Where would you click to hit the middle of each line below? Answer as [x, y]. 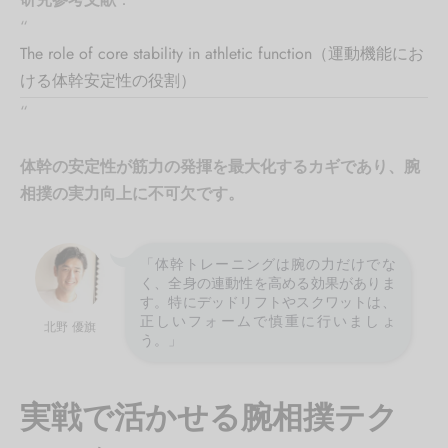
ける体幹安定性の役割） [108, 80]
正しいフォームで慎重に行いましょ [268, 320]
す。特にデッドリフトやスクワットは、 [268, 301]
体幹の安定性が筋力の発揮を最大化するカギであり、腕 [220, 166]
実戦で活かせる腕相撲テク [209, 417]
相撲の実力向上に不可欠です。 [132, 193]
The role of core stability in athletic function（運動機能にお [222, 53]
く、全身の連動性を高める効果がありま [268, 282]
